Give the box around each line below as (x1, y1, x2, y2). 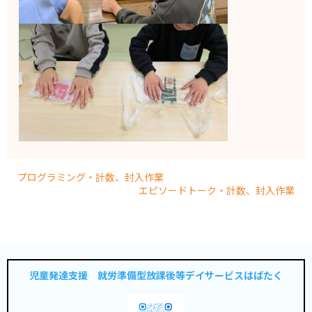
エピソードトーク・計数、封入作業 (139, 183, 295, 198)
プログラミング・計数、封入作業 (17, 170, 164, 185)
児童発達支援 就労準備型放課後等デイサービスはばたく (29, 267, 283, 282)
